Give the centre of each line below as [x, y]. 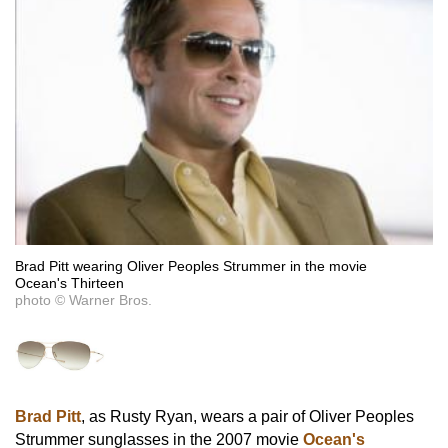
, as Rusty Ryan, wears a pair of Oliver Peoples [247, 417]
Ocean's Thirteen [69, 282]
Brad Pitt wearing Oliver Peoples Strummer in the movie [191, 265]
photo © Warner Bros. [83, 299]
